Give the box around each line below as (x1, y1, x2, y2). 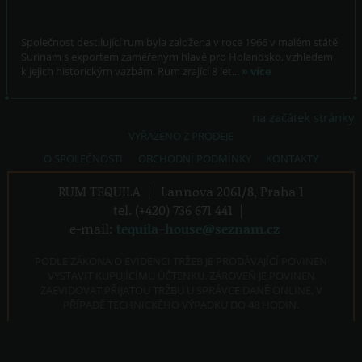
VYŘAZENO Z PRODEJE (128, 128, 234, 144)
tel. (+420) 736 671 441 (112, 200, 233, 220)
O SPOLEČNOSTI (44, 151, 124, 166)
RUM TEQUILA (58, 182, 141, 201)
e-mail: (69, 219, 117, 238)
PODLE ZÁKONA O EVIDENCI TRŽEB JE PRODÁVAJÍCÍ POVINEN (35, 254, 327, 269)
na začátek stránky (252, 109, 356, 126)
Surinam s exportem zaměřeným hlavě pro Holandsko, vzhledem (21, 49, 334, 65)
